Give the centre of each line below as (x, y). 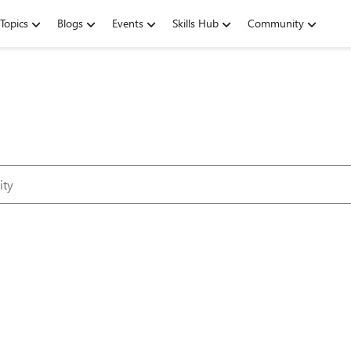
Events (128, 23)
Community (276, 23)
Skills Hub (195, 23)
